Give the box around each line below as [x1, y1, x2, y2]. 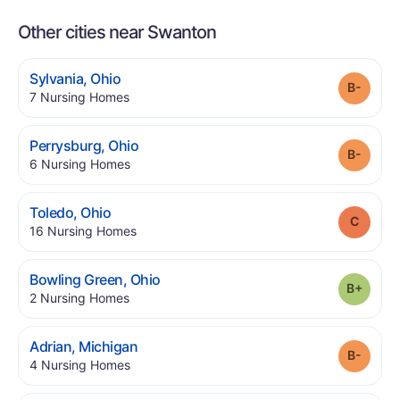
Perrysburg [29, 137, 102, 154]
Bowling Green [29, 271, 123, 288]
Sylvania [29, 70, 84, 87]
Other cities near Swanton [18, 21, 216, 43]
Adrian [29, 337, 72, 355]
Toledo [29, 204, 74, 221]
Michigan [79, 337, 138, 355]
